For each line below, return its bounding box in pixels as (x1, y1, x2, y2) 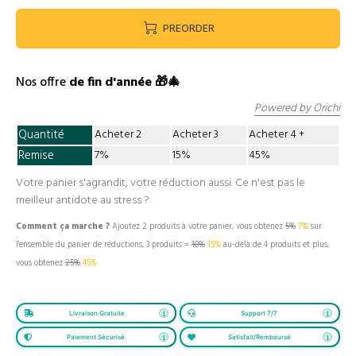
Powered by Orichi (254, 99, 340, 118)
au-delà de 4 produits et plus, (221, 238, 329, 252)
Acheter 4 (249, 126, 299, 144)
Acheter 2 (95, 126, 141, 144)
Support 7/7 (241, 308, 277, 317)
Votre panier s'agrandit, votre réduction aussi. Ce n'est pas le (16, 174, 305, 192)
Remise (18, 146, 54, 165)
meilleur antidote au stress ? (16, 192, 149, 210)
